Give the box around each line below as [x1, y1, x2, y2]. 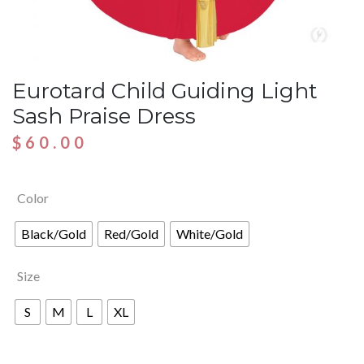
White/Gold [176, 225, 243, 241]
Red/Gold [104, 225, 158, 241]
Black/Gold [21, 225, 86, 241]
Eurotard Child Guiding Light [12, 77, 318, 104]
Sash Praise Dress [12, 102, 196, 129]
